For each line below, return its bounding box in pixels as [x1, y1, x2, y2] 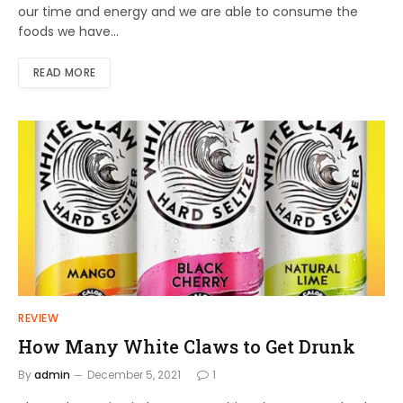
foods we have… [18, 22, 119, 41]
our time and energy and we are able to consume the [18, 3, 358, 22]
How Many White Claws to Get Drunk [18, 335, 355, 359]
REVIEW [18, 310, 59, 327]
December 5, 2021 [87, 367, 181, 383]
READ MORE [33, 65, 96, 81]
